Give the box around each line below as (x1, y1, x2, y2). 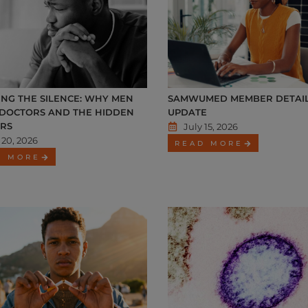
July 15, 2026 (183, 121, 238, 133)
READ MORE (175, 139, 243, 148)
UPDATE (168, 107, 207, 118)
